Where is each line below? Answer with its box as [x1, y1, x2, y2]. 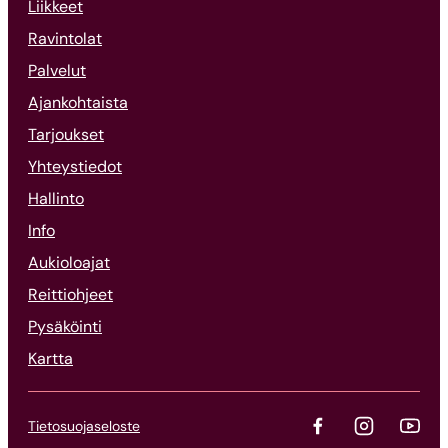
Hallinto [28, 188, 84, 210]
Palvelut [28, 60, 86, 82]
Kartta [28, 348, 73, 370]
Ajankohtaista [28, 92, 128, 114]
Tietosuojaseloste [28, 417, 140, 436]
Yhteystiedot [28, 156, 122, 178]
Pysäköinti [28, 316, 102, 338]
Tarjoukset [28, 124, 104, 146]
